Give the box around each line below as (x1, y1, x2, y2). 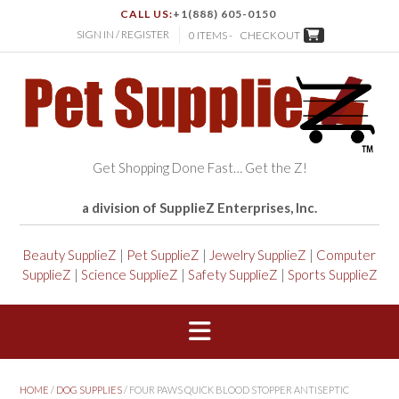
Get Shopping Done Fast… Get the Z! (92, 159, 307, 176)
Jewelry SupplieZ (209, 247, 306, 264)
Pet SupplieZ (126, 247, 199, 264)
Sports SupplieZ (287, 266, 378, 283)
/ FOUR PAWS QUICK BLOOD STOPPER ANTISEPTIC (122, 383, 349, 395)
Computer (316, 247, 376, 264)
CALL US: (120, 7, 173, 21)
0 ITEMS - (189, 28, 234, 43)
